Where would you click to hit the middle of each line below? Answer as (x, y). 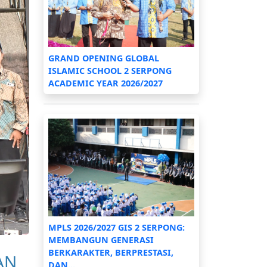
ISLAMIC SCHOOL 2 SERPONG (110, 71)
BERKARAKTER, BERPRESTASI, (111, 252)
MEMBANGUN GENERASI (101, 240)
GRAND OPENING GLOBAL (104, 58)
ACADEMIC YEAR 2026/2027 (105, 83)
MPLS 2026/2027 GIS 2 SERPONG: (117, 227)
